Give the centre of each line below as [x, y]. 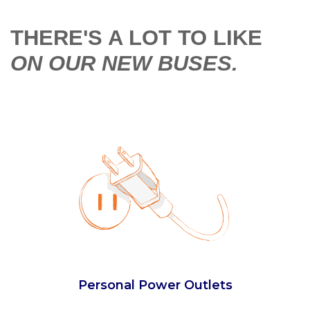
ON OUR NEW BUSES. [124, 64]
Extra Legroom [167, 285]
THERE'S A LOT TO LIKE [136, 38]
